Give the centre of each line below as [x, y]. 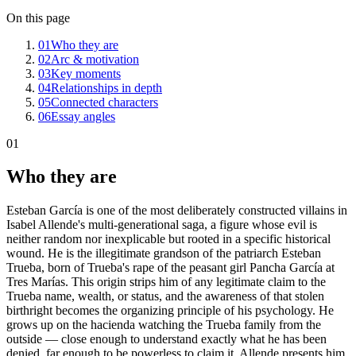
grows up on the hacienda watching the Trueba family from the [164, 325]
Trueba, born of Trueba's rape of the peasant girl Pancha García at [170, 268]
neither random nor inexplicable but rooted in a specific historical [168, 239]
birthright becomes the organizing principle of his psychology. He [170, 311]
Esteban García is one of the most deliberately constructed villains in [177, 211]
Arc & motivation [95, 59]
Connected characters [104, 102]
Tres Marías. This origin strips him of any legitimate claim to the [166, 282]
